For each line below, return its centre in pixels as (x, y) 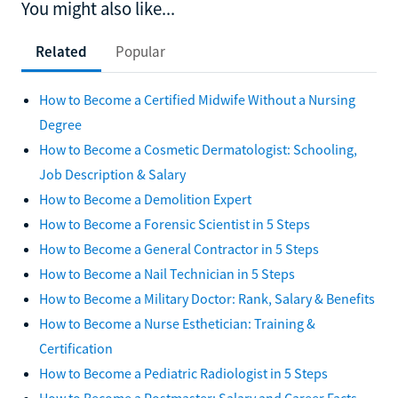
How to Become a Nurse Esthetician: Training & (177, 323)
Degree (60, 124)
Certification (76, 348)
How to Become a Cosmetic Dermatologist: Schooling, (198, 149)
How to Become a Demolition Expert (145, 199)
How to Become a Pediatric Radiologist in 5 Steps (183, 373)
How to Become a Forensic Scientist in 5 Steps (175, 223)
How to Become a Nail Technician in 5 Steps (167, 273)
